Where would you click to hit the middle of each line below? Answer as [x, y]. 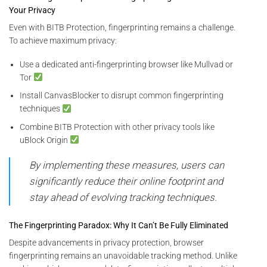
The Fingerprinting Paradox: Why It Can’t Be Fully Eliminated [119, 226]
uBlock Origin [45, 140]
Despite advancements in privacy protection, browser [106, 243]
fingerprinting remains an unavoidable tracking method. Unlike [123, 256]
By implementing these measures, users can [126, 165]
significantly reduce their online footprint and [126, 181]
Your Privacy [32, 10]
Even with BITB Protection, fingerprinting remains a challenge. [122, 27]
